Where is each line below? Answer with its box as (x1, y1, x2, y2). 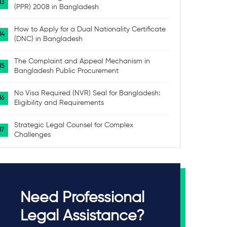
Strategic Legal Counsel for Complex (14, 122, 134, 129)
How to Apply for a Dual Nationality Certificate (14, 26, 166, 33)
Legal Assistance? (20, 209, 145, 224)
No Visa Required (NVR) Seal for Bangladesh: (14, 90, 161, 97)
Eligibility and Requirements (14, 99, 104, 106)
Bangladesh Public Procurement (14, 67, 119, 74)
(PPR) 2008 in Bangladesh (14, 4, 99, 11)
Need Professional (20, 191, 145, 206)
